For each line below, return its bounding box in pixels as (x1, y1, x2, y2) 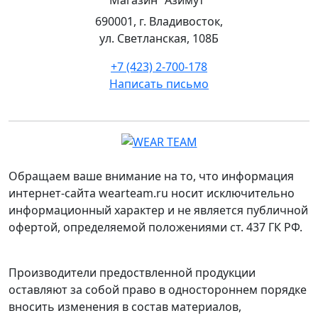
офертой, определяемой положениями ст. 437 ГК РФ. (9, 219, 302, 236)
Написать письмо (109, 75, 209, 92)
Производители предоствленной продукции (9, 265, 256, 281)
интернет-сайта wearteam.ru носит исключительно (9, 185, 295, 202)
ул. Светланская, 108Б (99, 30, 219, 46)
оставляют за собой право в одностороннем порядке (9, 282, 307, 298)
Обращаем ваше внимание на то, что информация (9, 168, 294, 185)
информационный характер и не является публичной (9, 202, 308, 219)
